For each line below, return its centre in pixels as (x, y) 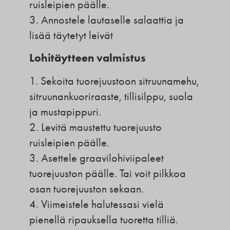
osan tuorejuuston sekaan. (86, 189)
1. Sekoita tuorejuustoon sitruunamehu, (114, 81)
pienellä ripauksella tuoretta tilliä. (103, 219)
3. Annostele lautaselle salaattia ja (106, 20)
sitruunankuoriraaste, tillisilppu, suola (111, 96)
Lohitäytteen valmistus (87, 58)
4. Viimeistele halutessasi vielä (96, 204)
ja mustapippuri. (65, 112)
